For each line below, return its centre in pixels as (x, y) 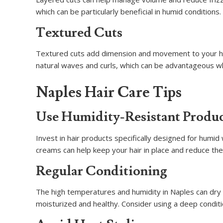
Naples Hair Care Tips (109, 93)
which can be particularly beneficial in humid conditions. (128, 11)
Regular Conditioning (102, 171)
